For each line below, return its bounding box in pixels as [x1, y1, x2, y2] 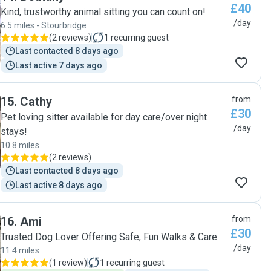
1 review [52, 258, 84, 267]
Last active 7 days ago [15, 60, 102, 70]
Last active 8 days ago [15, 180, 102, 190]
